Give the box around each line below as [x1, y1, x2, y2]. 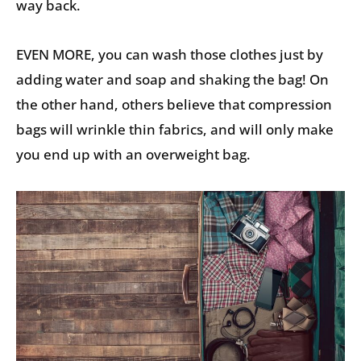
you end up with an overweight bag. [16, 145, 251, 164]
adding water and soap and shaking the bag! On [16, 70, 329, 89]
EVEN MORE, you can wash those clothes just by [16, 45, 323, 64]
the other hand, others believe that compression [16, 95, 332, 114]
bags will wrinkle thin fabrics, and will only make [16, 120, 334, 139]
